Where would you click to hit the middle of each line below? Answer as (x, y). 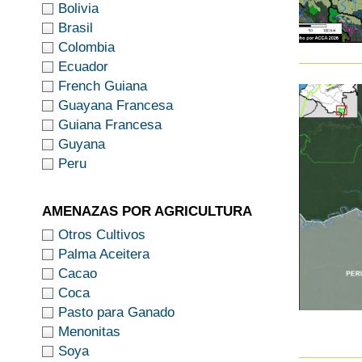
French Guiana (103, 86)
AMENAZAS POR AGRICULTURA (147, 211)
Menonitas (89, 331)
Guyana (82, 144)
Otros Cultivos (102, 234)
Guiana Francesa (110, 124)
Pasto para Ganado (116, 312)
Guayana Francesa (116, 105)
